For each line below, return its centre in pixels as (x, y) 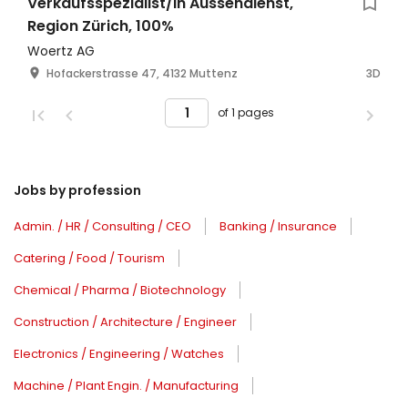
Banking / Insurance (278, 227)
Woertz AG (61, 51)
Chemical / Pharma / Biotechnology (120, 291)
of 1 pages (246, 112)
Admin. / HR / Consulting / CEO (102, 227)
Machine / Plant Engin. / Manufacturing (126, 386)
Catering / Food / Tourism (89, 259)
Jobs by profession (77, 191)
